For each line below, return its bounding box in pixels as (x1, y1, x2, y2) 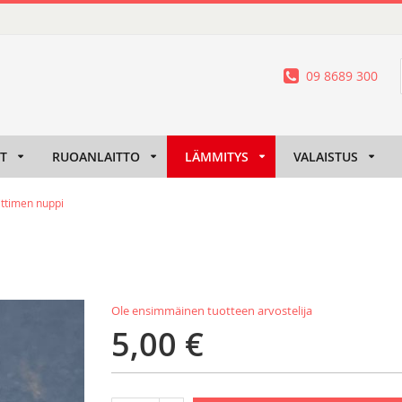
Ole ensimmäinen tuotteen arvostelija (111, 302, 312, 319)
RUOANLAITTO (52, 148, 140, 165)
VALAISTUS (293, 148, 358, 165)
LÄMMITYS (185, 148, 249, 165)
